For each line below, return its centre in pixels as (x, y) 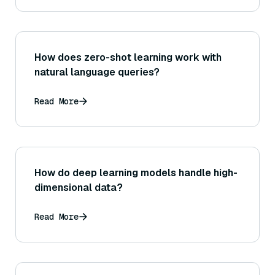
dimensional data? (79, 188)
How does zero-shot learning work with (128, 58)
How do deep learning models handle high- (136, 173)
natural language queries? (97, 72)
